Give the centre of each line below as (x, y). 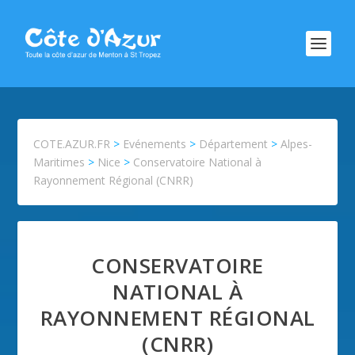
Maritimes (59, 162)
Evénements (155, 144)
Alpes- (297, 144)
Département (234, 144)
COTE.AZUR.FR (72, 144)
